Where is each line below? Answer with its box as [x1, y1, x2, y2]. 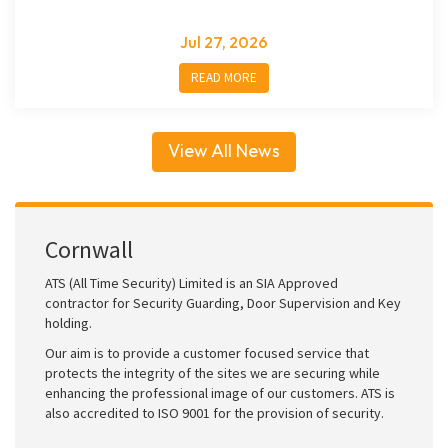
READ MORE [191, 69, 257, 86]
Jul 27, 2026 [180, 32, 268, 52]
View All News [168, 139, 280, 162]
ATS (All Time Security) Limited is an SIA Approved [45, 274, 338, 292]
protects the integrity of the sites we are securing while [45, 364, 380, 382]
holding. [45, 314, 92, 332]
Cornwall [45, 234, 133, 265]
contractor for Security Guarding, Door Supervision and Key [45, 294, 401, 312]
